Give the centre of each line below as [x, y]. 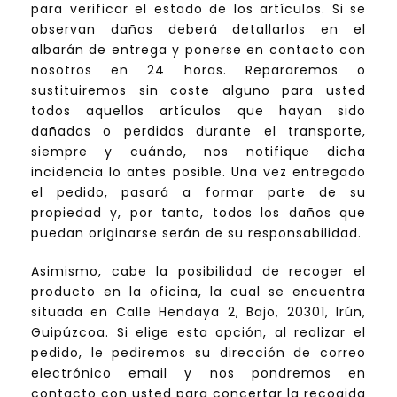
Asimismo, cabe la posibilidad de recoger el [198, 272]
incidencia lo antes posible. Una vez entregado [198, 172]
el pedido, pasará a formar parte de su [198, 193]
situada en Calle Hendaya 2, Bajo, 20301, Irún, [198, 312]
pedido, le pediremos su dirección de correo [198, 353]
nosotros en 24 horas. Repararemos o [198, 70]
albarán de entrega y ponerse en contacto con [198, 50]
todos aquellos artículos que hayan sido [198, 111]
